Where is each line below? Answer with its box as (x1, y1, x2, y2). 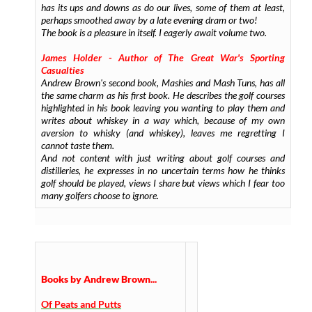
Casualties (41, 64, 84, 76)
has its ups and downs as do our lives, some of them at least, (41, 1, 285, 13)
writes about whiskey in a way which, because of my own (41, 114, 285, 126)
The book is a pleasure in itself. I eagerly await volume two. (41, 26, 267, 38)
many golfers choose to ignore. (41, 189, 159, 201)
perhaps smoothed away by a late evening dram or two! (41, 14, 257, 26)
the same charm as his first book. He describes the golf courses (41, 89, 285, 101)
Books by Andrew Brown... (41, 273, 157, 285)
